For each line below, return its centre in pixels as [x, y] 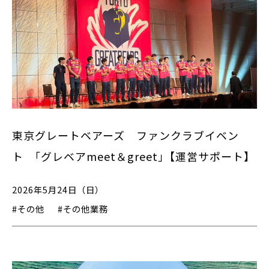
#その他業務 [83, 209]
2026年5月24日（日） [58, 189]
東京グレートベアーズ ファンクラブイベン [125, 135]
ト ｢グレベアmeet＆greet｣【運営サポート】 [134, 156]
